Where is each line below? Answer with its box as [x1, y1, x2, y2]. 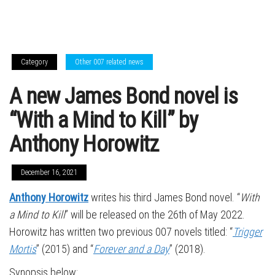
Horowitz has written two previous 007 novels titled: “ [9, 225, 233, 238]
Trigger [233, 225, 262, 238]
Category [21, 58, 48, 66]
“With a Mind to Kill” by [9, 107, 198, 133]
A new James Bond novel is [9, 83, 238, 109]
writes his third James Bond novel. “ [88, 191, 240, 204]
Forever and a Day [93, 242, 169, 255]
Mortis [9, 242, 36, 255]
